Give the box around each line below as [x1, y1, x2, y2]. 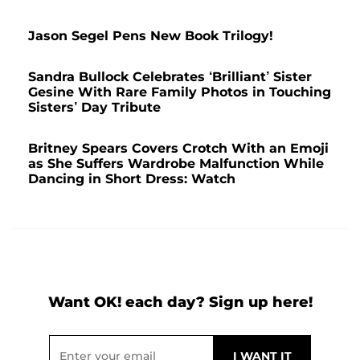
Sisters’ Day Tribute [28, 100, 161, 115]
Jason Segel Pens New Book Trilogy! [28, 28, 273, 43]
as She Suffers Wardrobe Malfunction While [28, 156, 324, 171]
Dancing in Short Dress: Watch [28, 171, 235, 186]
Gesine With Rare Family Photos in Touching [28, 84, 331, 100]
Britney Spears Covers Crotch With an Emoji [28, 141, 329, 156]
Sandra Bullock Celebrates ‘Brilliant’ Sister [28, 69, 312, 84]
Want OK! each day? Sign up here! [47, 293, 313, 311]
